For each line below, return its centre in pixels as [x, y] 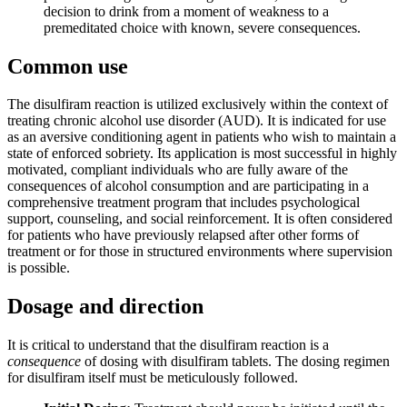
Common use [68, 66]
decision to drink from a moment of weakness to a [186, 11]
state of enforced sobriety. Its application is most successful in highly [202, 154]
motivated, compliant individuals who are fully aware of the [178, 170]
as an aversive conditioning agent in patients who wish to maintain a [202, 137]
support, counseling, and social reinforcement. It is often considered [200, 219]
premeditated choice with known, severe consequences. [202, 27]
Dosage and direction [105, 307]
